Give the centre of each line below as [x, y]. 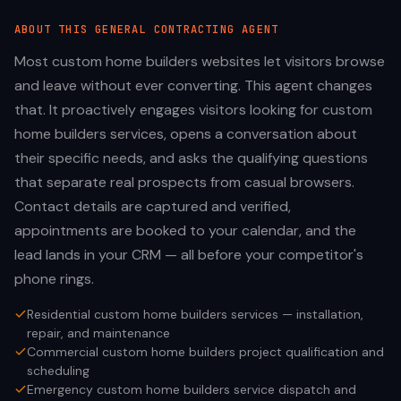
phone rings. [54, 279]
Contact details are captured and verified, [153, 206]
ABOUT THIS [55, 30]
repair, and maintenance [98, 333]
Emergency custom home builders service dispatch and [192, 389]
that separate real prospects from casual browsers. [184, 182]
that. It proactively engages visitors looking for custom [193, 110]
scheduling [58, 371]
